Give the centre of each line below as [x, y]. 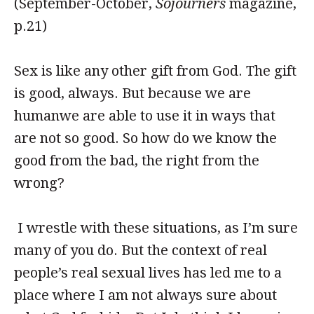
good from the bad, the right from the [137, 161]
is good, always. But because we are [132, 93]
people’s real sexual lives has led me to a [148, 273]
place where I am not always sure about [145, 295]
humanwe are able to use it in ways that [145, 116]
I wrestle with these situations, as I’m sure [156, 228]
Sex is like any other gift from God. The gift [155, 71]
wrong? [39, 183]
